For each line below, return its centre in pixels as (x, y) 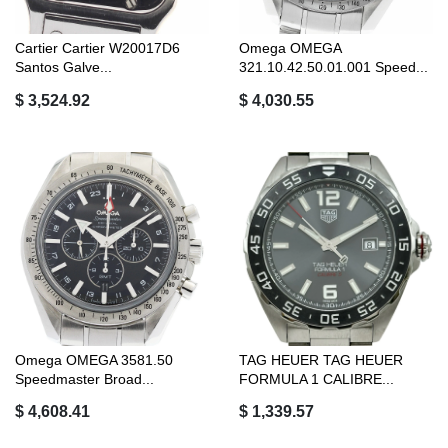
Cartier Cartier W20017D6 (97, 48)
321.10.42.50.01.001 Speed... (333, 67)
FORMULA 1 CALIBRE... (316, 378)
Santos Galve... (63, 67)
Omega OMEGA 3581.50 (94, 359)
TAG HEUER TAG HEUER (321, 359)
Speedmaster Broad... (84, 378)
